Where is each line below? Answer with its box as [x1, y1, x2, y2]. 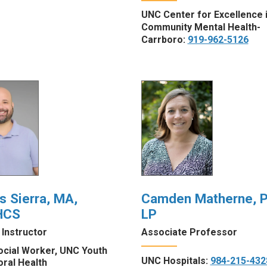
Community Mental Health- [141, 21, 260, 33]
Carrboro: [141, 34, 188, 46]
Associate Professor [141, 226, 237, 238]
